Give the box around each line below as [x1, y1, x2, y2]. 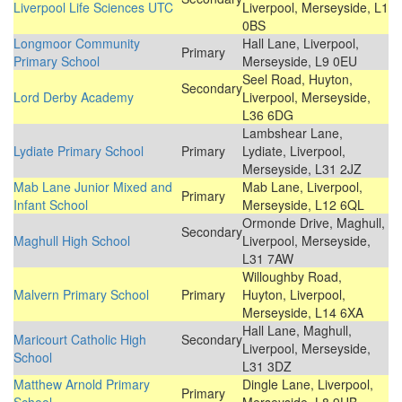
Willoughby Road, [242, 267, 342, 286]
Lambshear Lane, [242, 124, 343, 143]
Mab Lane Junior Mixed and [13, 178, 172, 197]
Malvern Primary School [13, 285, 149, 304]
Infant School [13, 196, 88, 214]
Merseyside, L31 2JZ [242, 160, 362, 179]
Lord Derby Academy [13, 88, 134, 107]
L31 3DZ [242, 357, 292, 376]
